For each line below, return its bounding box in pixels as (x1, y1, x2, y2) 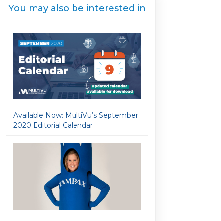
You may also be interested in (8, 3, 146, 14)
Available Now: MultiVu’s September (13, 111, 138, 120)
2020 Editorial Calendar (13, 121, 93, 130)
